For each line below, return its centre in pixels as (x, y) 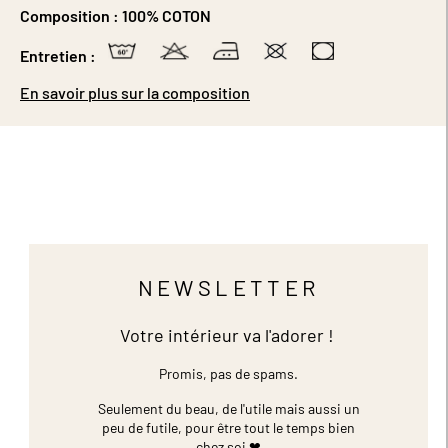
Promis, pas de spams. (228, 374)
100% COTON (166, 16)
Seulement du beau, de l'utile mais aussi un (228, 409)
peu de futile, (143, 428)
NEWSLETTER (228, 287)
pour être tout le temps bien (270, 428)
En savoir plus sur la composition (135, 93)
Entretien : (58, 56)
